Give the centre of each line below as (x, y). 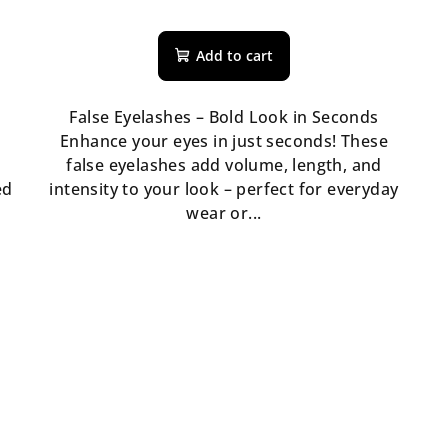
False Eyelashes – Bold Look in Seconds (224, 116)
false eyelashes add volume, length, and (224, 164)
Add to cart (234, 55)
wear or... (224, 212)
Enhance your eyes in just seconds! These (223, 140)
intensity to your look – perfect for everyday (224, 188)
